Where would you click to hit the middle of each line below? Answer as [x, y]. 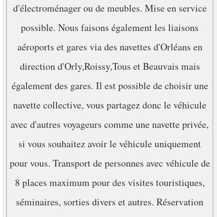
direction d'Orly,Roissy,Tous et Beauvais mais [110, 66]
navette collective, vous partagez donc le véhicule [110, 105]
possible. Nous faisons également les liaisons [110, 27]
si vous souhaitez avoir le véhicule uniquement [110, 144]
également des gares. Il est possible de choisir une [110, 85]
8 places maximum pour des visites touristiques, [110, 182]
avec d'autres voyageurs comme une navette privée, [110, 124]
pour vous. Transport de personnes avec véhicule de [110, 163]
